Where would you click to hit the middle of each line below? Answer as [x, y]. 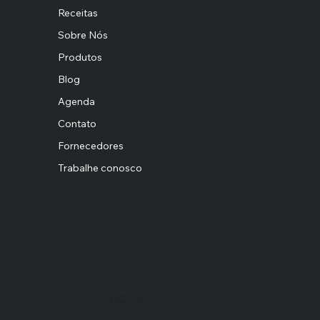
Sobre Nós [82, 35]
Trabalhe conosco [100, 167]
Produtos [80, 57]
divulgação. [201, 9]
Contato [77, 123]
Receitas [77, 12]
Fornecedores [90, 145]
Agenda [76, 101]
